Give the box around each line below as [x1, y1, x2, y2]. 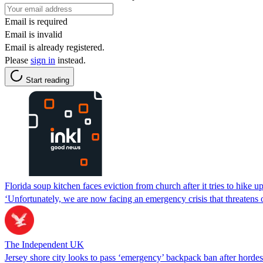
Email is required [5, 16, 68, 26]
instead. [55, 55, 86, 65]
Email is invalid [5, 29, 62, 39]
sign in [31, 55, 55, 65]
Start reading [26, 75, 69, 85]
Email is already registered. [5, 42, 104, 52]
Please [5, 55, 31, 65]
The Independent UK [5, 239, 84, 249]
